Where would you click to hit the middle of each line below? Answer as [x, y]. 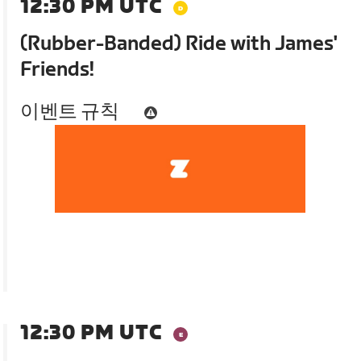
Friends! [58, 70]
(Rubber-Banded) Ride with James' [179, 44]
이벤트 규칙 [70, 112]
